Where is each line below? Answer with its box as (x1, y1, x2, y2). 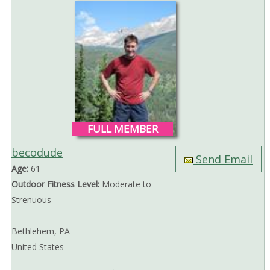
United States (11, 241, 64, 253)
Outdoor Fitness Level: (11, 178, 99, 190)
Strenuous (11, 194, 51, 206)
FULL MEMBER (87, 122, 158, 136)
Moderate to (99, 178, 151, 190)
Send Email (193, 152, 253, 167)
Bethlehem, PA (11, 225, 70, 237)
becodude (11, 145, 63, 160)
